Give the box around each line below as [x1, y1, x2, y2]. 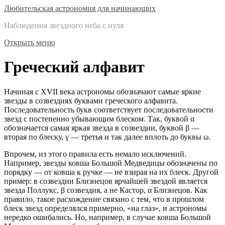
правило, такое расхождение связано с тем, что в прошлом [4, 194, 204, 203]
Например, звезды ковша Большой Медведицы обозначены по [4, 158, 217, 167]
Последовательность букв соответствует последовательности [4, 105, 213, 114]
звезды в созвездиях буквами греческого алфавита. [4, 96, 178, 105]
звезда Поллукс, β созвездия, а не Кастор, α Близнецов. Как [4, 185, 207, 194]
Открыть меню [4, 38, 55, 47]
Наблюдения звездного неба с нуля [4, 21, 124, 30]
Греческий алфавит [4, 58, 145, 76]
